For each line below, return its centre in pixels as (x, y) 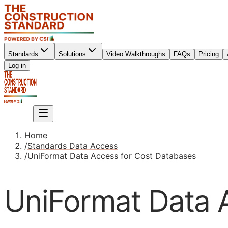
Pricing (209, 54)
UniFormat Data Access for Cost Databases (112, 156)
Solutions (72, 54)
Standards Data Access (73, 146)
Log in (17, 65)
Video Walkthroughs (136, 54)
